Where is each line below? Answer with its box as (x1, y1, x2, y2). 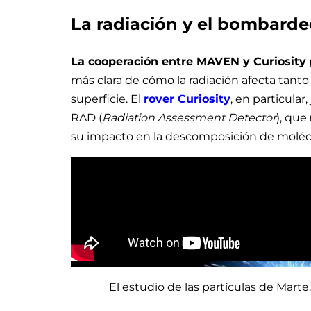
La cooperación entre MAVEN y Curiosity (71, 54, 306, 68)
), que (276, 110, 310, 124)
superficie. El (71, 92, 144, 106)
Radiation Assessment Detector (102, 110, 276, 124)
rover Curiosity (144, 92, 230, 106)
